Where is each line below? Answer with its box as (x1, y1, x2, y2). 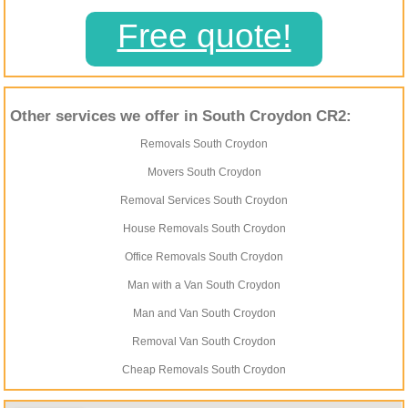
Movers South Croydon (147, 166, 261, 179)
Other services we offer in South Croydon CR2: (10, 107, 352, 126)
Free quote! (117, 17, 291, 56)
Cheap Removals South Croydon (122, 363, 286, 377)
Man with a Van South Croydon (127, 279, 280, 292)
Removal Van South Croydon (132, 335, 276, 349)
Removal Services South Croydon (120, 194, 288, 208)
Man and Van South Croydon (132, 307, 276, 321)
